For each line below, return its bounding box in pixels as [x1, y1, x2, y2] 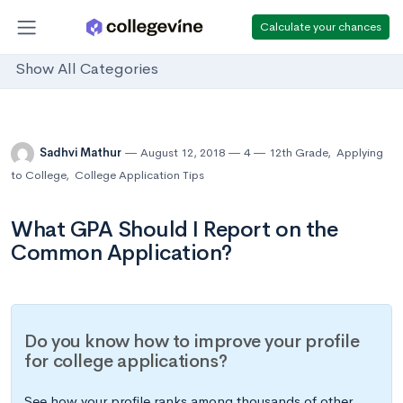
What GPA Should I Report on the [11, 216, 338, 243]
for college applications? [24, 350, 228, 373]
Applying [336, 145, 383, 161]
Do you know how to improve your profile [24, 330, 360, 354]
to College [11, 167, 66, 183]
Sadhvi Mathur [40, 145, 124, 161]
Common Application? [11, 239, 232, 266]
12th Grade [269, 145, 327, 161]
